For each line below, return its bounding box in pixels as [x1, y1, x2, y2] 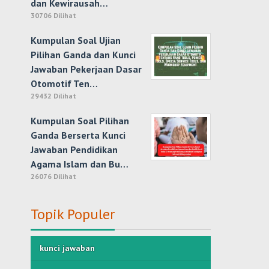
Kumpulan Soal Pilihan [31, 115, 130, 127]
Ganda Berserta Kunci [31, 129, 126, 141]
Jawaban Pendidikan [31, 144, 118, 156]
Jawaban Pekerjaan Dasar [31, 63, 142, 75]
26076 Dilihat [31, 172, 77, 181]
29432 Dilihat [31, 91, 77, 100]
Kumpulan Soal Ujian [31, 34, 121, 46]
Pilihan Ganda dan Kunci [31, 49, 136, 61]
